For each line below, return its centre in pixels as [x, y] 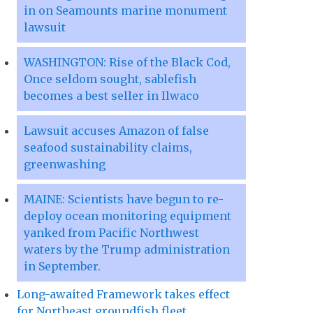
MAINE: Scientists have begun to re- [124, 199]
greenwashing [65, 165]
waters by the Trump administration [127, 250]
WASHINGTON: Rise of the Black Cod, [127, 63]
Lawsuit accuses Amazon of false [116, 131]
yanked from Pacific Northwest [111, 233]
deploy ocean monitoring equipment [128, 216]
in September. [62, 267]
